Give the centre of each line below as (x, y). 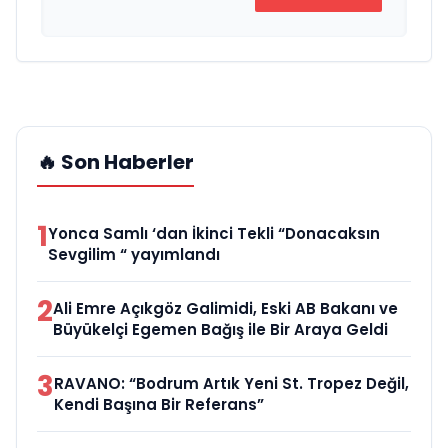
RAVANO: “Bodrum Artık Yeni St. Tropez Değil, (231, 383)
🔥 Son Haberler (115, 161)
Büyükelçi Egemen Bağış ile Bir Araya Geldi (220, 329)
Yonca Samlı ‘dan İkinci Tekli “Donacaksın (214, 233)
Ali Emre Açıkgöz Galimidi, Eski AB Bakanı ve (225, 308)
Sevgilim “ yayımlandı (134, 254)
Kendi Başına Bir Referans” (159, 404)
